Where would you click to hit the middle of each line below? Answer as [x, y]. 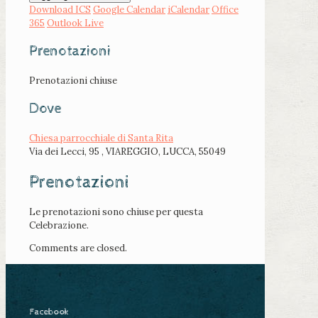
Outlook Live [75, 23]
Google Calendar [129, 9]
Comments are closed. [78, 248]
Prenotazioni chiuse [73, 80]
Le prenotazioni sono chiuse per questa [116, 212]
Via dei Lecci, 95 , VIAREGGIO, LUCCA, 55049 [127, 151]
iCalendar [188, 9]
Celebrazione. [59, 226]
